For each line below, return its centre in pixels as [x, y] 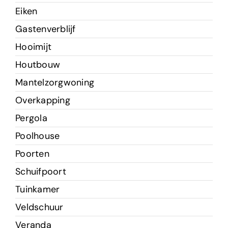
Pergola [31, 118]
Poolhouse [37, 136]
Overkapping [42, 101]
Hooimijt [33, 47]
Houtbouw [38, 65]
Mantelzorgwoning [55, 83]
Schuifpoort [40, 172]
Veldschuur [39, 207]
